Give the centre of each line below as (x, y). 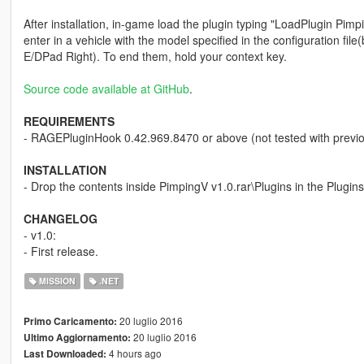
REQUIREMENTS (69, 121)
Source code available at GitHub (106, 88)
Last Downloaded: (65, 353)
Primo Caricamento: (70, 321)
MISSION (56, 280)
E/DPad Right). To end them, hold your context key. (155, 56)
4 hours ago (134, 353)
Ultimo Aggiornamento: (77, 337)
